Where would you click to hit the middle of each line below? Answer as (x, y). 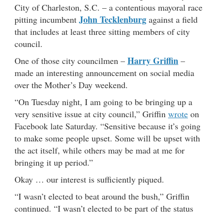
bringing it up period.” (54, 162)
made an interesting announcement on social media (104, 72)
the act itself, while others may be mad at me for (100, 150)
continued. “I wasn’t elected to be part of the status (104, 208)
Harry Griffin (153, 60)
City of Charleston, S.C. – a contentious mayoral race (108, 7)
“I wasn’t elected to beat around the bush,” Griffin (102, 196)
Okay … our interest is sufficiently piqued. (89, 179)
